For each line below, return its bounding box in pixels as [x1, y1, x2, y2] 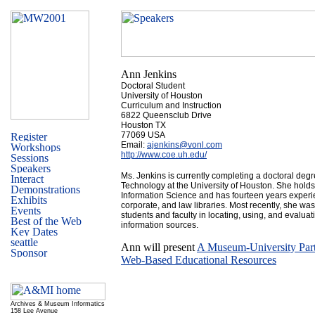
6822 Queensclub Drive [121, 110, 212, 120]
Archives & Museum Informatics [11, 300, 105, 307]
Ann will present [121, 241, 197, 253]
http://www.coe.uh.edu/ [121, 150, 207, 160]
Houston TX [121, 120, 166, 130]
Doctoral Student [121, 81, 185, 91]
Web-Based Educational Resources [121, 254, 276, 266]
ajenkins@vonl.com [147, 140, 222, 150]
